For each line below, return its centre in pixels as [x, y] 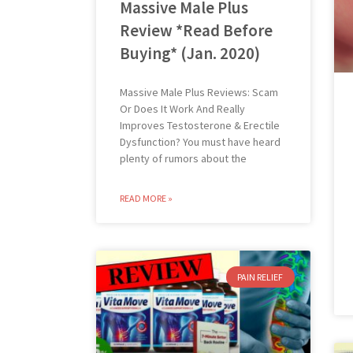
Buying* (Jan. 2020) [190, 54]
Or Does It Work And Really [182, 109]
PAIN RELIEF [260, 277]
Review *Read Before [196, 31]
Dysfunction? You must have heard [200, 142]
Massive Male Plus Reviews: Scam [199, 93]
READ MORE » [146, 199]
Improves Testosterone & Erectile [200, 126]
